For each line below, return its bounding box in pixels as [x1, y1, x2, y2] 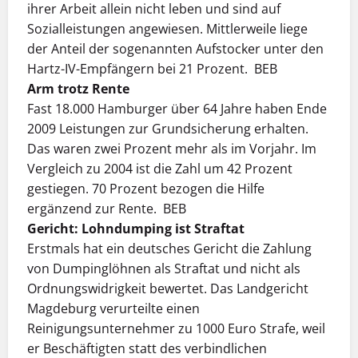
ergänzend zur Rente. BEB [27, 200, 186, 218]
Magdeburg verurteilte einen [27, 300, 200, 318]
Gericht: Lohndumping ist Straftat [27, 220, 245, 238]
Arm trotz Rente [27, 80, 129, 98]
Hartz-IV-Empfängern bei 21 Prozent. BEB [27, 60, 277, 78]
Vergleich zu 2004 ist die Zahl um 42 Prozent [27, 160, 292, 178]
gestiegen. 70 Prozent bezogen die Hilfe [27, 180, 265, 198]
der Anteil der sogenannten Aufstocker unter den [27, 40, 324, 58]
